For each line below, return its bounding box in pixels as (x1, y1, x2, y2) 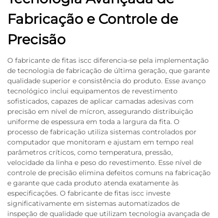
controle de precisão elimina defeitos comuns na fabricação (7, 168, 211, 177)
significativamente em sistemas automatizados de (7, 199, 180, 208)
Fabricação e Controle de (7, 11, 178, 27)
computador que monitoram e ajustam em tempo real (7, 138, 194, 146)
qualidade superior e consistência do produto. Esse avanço (7, 76, 206, 85)
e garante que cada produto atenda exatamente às (7, 179, 179, 187)
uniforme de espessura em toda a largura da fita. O (7, 117, 180, 126)
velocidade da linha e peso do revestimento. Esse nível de (7, 158, 201, 167)
